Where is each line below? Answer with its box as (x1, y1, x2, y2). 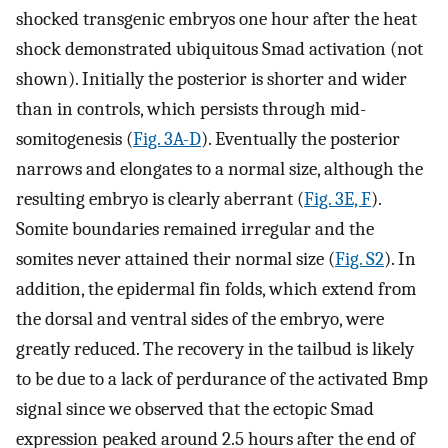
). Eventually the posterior (201, 127, 400, 150)
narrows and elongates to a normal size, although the (16, 157, 423, 180)
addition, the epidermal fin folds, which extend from (16, 277, 416, 300)
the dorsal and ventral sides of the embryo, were (16, 307, 384, 330)
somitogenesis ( (16, 127, 133, 150)
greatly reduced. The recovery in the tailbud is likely (16, 337, 414, 360)
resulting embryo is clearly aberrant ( (16, 187, 304, 210)
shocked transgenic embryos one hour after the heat (16, 7, 417, 30)
